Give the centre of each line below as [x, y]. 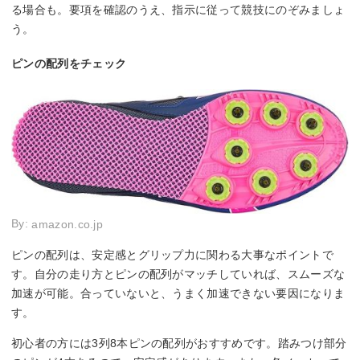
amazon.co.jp [67, 225]
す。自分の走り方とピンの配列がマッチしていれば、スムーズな [178, 274]
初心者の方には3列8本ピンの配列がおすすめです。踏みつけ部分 [179, 344]
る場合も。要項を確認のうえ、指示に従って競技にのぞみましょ [178, 9]
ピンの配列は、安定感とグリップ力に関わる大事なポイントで [172, 255]
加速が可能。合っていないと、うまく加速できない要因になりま [178, 294]
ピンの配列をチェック [69, 63]
